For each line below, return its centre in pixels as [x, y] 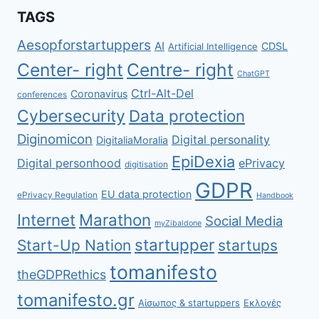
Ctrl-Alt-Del [162, 94]
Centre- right [180, 70]
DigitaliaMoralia [132, 140]
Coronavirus [99, 94]
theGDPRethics [62, 275]
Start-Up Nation [74, 246]
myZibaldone [178, 224]
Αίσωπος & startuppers [189, 303]
